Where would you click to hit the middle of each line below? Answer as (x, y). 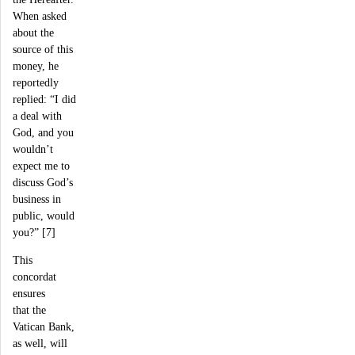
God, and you (43, 132)
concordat (34, 277)
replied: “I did (44, 99)
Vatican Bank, (44, 327)
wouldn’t (33, 149)
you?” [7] (34, 232)
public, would (44, 215)
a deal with (37, 115)
